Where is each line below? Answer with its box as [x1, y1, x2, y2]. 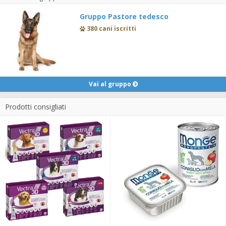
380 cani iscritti [85, 24, 136, 33]
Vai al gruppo [88, 79, 133, 88]
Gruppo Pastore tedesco [79, 12, 168, 22]
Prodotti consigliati [5, 101, 66, 111]
